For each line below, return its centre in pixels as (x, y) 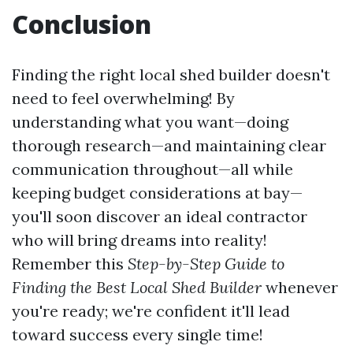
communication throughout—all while (152, 169)
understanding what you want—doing (150, 121)
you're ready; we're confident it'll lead (151, 310)
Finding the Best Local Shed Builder (137, 287)
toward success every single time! (137, 334)
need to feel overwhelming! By (123, 98)
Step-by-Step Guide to (206, 263)
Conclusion (82, 24)
